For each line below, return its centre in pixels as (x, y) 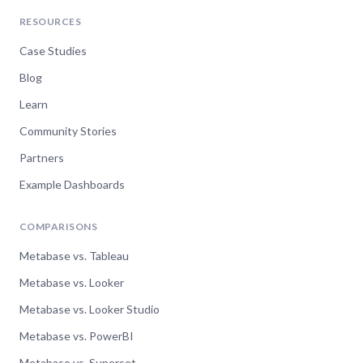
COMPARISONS (59, 226)
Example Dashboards (72, 184)
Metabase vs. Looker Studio (90, 309)
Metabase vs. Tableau (74, 256)
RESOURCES (51, 21)
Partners (42, 158)
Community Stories (68, 131)
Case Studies (53, 51)
